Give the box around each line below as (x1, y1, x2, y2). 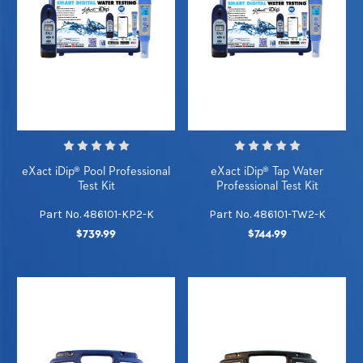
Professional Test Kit (216, 180, 318, 193)
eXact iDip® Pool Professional (22, 165, 170, 178)
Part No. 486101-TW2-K (208, 207, 326, 222)
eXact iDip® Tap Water (211, 165, 323, 178)
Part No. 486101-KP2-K (38, 207, 154, 222)
